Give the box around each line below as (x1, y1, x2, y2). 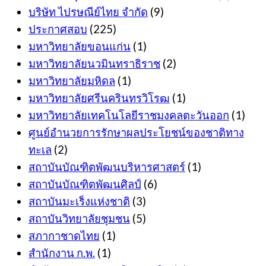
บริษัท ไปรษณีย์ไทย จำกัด (28, 5, 148, 19)
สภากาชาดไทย (28, 229, 100, 243)
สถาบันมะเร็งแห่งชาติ (28, 195, 130, 208)
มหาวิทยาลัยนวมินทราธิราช (28, 57, 160, 71)
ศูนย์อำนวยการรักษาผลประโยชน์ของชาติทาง (28, 126, 244, 140)
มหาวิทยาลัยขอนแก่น (28, 40, 131, 53)
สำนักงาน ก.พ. (28, 246, 95, 260)
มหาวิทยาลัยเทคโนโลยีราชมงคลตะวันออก (28, 109, 229, 122)
